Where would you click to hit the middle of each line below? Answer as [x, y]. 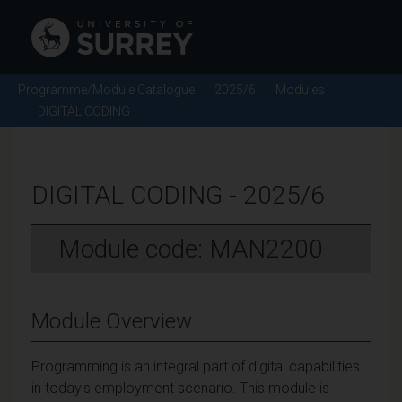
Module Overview [112, 321]
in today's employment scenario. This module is [180, 388]
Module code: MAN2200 [191, 249]
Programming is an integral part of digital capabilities [196, 366]
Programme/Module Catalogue [106, 89]
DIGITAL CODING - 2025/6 [178, 195]
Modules [300, 89]
